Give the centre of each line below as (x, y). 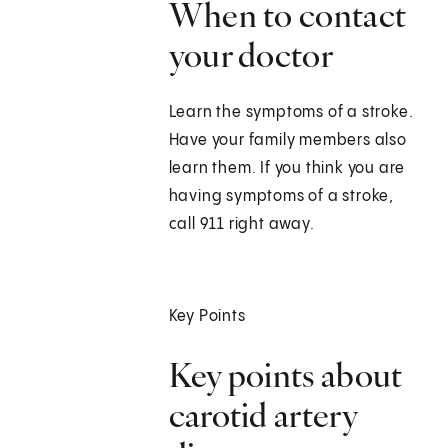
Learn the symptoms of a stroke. (291, 113)
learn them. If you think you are (287, 169)
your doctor (250, 55)
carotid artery (262, 415)
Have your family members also (287, 141)
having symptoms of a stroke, (281, 197)
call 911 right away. (241, 225)
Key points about (285, 375)
